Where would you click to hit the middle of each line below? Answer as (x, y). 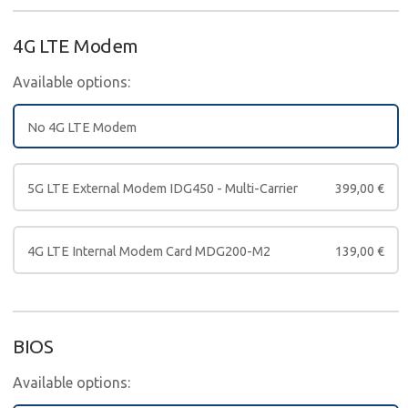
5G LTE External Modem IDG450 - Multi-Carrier (163, 188)
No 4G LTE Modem (82, 127)
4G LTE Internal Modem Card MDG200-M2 (149, 251)
